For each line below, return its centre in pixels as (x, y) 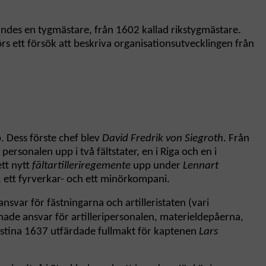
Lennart (201, 166)
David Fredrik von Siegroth (163, 139)
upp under (157, 166)
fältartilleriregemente (81, 166)
